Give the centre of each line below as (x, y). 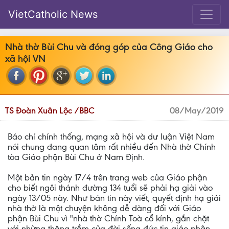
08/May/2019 (197, 110)
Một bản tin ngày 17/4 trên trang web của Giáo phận (107, 177)
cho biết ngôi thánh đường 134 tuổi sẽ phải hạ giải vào (110, 188)
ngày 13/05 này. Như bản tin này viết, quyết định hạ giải (114, 198)
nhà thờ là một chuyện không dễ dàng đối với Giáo (104, 208)
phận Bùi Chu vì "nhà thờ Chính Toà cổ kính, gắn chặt (108, 218)
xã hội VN (25, 59)
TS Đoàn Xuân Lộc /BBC (50, 110)
